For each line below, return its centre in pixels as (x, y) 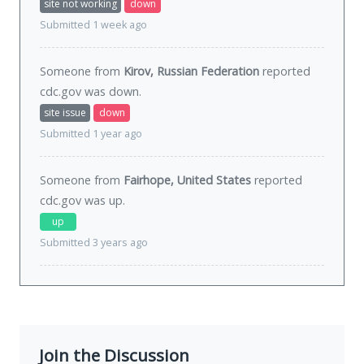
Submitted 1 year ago (91, 134)
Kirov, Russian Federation (191, 71)
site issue (65, 113)
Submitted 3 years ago (94, 243)
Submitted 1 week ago (93, 25)
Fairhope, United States (187, 180)
